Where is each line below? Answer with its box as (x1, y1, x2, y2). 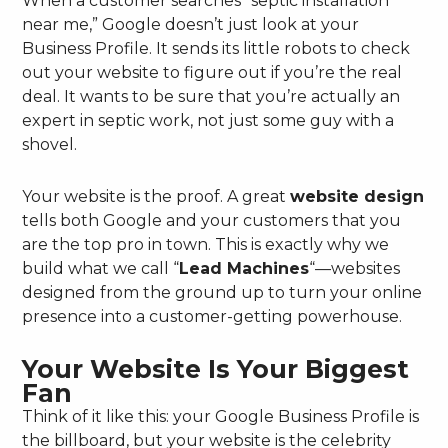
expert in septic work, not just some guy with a (22, 111, 395, 131)
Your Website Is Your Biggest (22, 354, 410, 385)
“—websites (309, 259, 401, 279)
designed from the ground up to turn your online (22, 283, 423, 303)
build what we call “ (22, 259, 180, 279)
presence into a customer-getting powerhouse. (22, 307, 403, 327)
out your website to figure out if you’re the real (22, 63, 403, 83)
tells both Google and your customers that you (22, 211, 402, 231)
